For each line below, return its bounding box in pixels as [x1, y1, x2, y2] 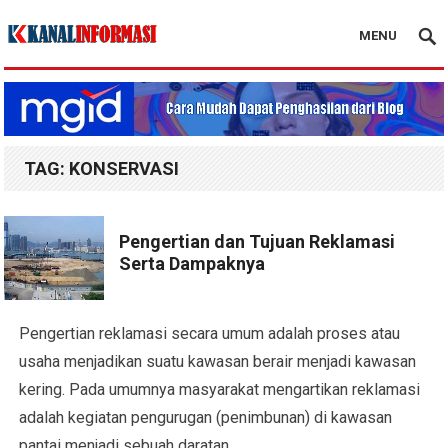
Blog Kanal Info [3, 64, 110, 83]
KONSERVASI [69, 158, 180, 180]
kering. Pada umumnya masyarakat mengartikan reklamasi [19, 379, 421, 399]
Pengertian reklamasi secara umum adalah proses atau [19, 323, 401, 343]
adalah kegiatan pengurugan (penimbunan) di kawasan [19, 407, 393, 427]
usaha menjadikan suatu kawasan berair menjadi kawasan [19, 351, 417, 371]
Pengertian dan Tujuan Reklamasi [119, 231, 396, 253]
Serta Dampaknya [119, 253, 266, 275]
